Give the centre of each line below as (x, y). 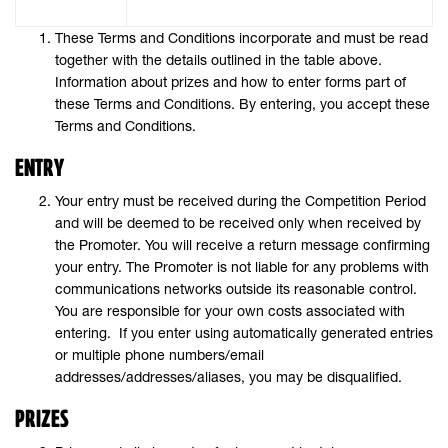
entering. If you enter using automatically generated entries (244, 333)
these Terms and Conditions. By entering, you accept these (242, 104)
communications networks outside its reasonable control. (236, 289)
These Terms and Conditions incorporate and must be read (241, 38)
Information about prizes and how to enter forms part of (230, 82)
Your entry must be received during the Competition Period (240, 201)
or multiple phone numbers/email (159, 355)
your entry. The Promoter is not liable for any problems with (242, 267)
